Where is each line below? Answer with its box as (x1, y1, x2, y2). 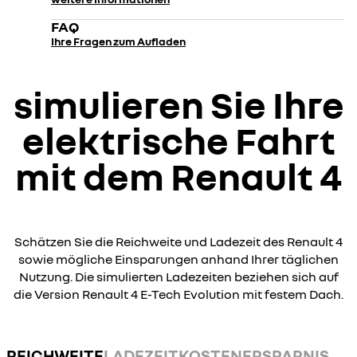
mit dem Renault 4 (15, 153, 342, 199)
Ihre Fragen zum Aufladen (51, 34, 186, 48)
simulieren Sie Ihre (13, 81, 344, 127)
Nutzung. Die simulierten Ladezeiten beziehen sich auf (18, 269, 339, 284)
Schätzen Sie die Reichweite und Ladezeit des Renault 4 (14, 233, 343, 249)
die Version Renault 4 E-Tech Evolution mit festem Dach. (14, 286, 343, 302)
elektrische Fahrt (22, 117, 335, 163)
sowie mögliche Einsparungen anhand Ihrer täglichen (18, 251, 339, 267)
